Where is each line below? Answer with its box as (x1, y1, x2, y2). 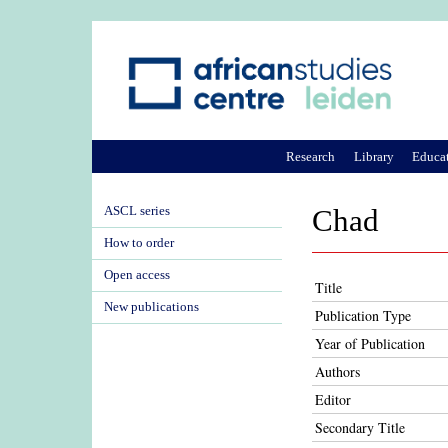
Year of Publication (315, 334, 425, 353)
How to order (104, 236, 174, 250)
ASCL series (104, 204, 170, 218)
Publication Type (315, 306, 411, 325)
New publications (104, 300, 199, 314)
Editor (315, 390, 351, 409)
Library (353, 148, 394, 164)
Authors (315, 362, 360, 381)
